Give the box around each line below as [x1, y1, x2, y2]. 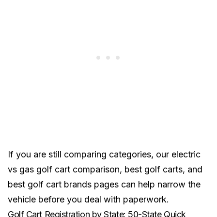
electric [171, 149, 201, 159]
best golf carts [124, 164, 183, 174]
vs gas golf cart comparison [8, 164, 120, 174]
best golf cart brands [8, 179, 92, 189]
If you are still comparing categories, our [8, 149, 171, 159]
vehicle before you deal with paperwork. [8, 194, 169, 204]
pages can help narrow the [92, 179, 201, 189]
